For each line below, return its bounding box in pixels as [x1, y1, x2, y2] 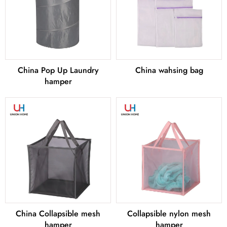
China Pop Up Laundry [17, 64, 99, 77]
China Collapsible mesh [16, 208, 100, 220]
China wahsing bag [135, 64, 203, 77]
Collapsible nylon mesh [127, 208, 211, 220]
